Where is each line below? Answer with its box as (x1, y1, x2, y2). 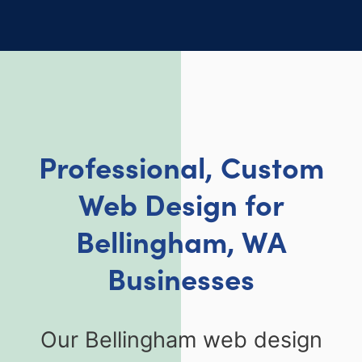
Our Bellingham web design (40, 326, 322, 354)
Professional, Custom (38, 145, 324, 186)
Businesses (107, 257, 255, 297)
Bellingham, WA (75, 220, 287, 260)
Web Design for (78, 183, 284, 223)
